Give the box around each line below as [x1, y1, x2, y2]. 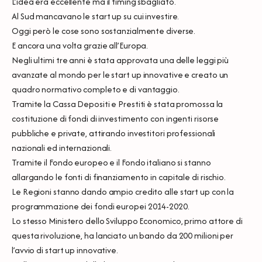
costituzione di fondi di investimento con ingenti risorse [12, 112, 219, 125]
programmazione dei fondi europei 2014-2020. [12, 199, 189, 212]
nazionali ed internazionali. [12, 141, 112, 154]
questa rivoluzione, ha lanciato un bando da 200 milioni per [12, 229, 234, 242]
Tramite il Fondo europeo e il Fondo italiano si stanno [12, 156, 211, 168]
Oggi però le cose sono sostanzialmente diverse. [12, 24, 196, 37]
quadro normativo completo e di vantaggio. [12, 82, 180, 95]
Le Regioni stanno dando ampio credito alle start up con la [12, 185, 235, 198]
